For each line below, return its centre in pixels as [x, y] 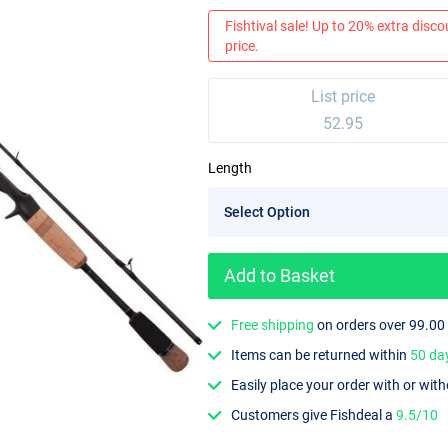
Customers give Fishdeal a [314, 415]
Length [230, 168]
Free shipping [273, 324]
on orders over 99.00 [380, 324]
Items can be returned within [321, 354]
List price [343, 97]
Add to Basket [279, 275]
